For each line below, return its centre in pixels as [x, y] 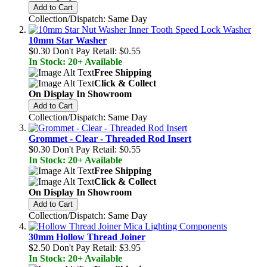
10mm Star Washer [68, 40]
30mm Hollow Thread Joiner [87, 237]
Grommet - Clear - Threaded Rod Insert [110, 138]
